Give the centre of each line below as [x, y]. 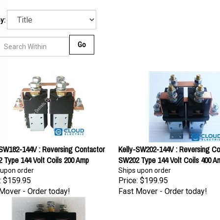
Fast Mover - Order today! [163, 186]
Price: [128, 176]
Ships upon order [144, 165]
